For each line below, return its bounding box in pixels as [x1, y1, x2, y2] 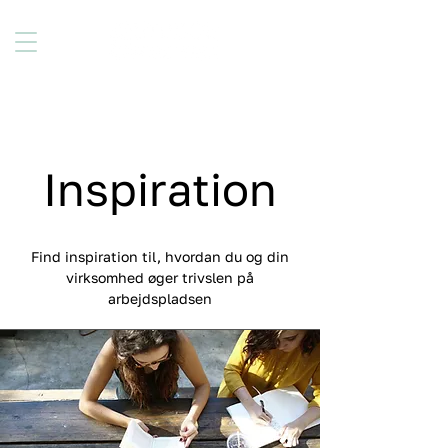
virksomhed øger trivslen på [66, 269, 254, 286]
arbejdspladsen [108, 290, 212, 307]
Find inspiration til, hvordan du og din [31, 248, 289, 265]
